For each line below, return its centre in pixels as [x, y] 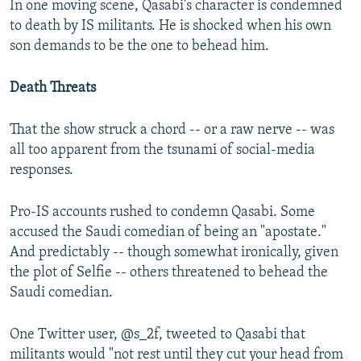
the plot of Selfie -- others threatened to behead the [169, 273]
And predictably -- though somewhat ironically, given [174, 253]
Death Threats [53, 89]
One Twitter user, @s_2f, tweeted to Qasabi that [158, 335]
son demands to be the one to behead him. [139, 47]
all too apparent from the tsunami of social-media [162, 151]
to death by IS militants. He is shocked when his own [170, 27]
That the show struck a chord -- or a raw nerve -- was [172, 131]
